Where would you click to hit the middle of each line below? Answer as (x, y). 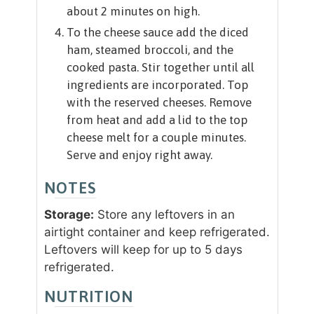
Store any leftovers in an (164, 215)
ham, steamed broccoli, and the (150, 50)
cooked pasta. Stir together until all (160, 68)
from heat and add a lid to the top (157, 120)
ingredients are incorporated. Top (157, 85)
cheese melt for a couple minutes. (156, 138)
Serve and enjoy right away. (139, 155)
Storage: (69, 215)
